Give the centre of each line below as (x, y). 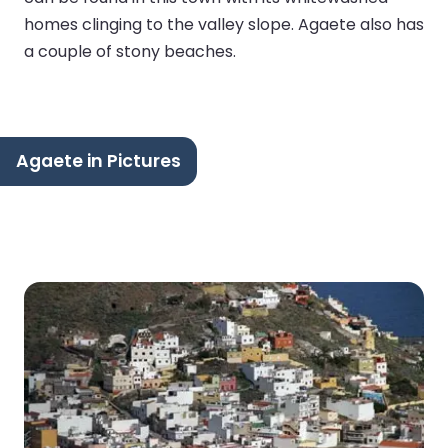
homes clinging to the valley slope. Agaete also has (224, 24)
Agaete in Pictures (98, 160)
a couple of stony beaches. (130, 51)
